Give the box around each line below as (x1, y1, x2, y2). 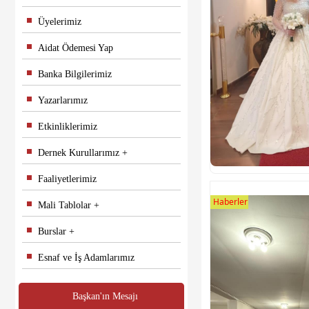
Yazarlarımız (27, 95, 88, 106)
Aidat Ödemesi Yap (27, 43, 113, 53)
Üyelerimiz (27, 17, 81, 27)
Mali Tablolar (27, 200, 91, 210)
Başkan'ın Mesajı (72, 291, 138, 301)
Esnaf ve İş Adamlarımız (27, 252, 134, 263)
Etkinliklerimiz (27, 121, 97, 132)
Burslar (27, 226, 66, 237)
